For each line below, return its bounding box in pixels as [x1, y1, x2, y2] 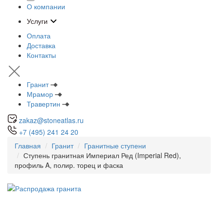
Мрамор [27, 89, 53, 99]
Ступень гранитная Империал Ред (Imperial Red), [23, 150, 181, 160]
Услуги [27, 16, 48, 26]
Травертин [27, 99, 60, 109]
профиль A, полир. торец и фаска [15, 160, 123, 170]
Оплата [27, 31, 51, 40]
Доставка [27, 40, 55, 50]
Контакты [27, 50, 56, 60]
